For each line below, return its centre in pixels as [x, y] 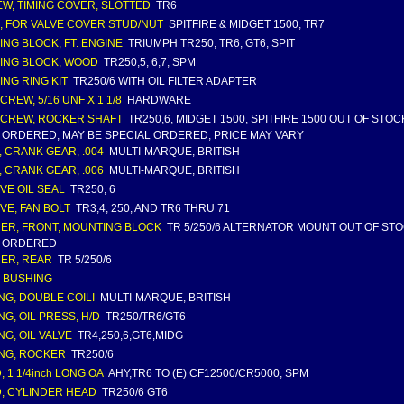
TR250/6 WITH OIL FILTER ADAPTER [164, 81]
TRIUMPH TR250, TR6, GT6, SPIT [210, 43]
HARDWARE [158, 100]
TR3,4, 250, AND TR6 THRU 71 [151, 208]
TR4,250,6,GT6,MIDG [129, 335]
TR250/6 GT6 [133, 392]
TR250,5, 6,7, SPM [148, 62]
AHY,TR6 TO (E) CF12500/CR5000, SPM [207, 373]
